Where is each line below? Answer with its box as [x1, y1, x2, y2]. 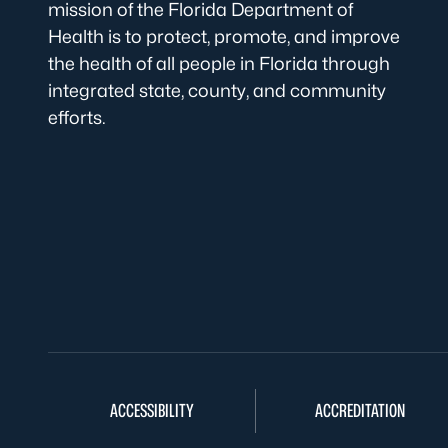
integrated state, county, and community [48, 80, 386, 101]
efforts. [48, 107, 106, 128]
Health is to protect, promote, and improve [48, 26, 400, 47]
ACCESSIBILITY [109, 400, 194, 421]
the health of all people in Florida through [48, 53, 390, 74]
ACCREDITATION [314, 400, 405, 421]
